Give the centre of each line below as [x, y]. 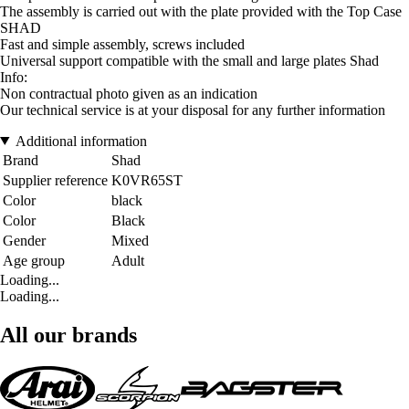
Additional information [81, 141]
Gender [24, 240]
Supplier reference [55, 180]
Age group [34, 260]
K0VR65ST [147, 180]
